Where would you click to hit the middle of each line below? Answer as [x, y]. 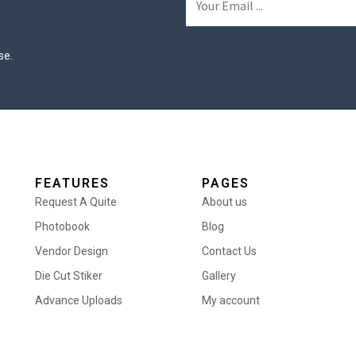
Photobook [62, 226]
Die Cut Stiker [69, 275]
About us [224, 201]
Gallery [219, 275]
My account [231, 300]
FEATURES [72, 183]
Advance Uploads [79, 300]
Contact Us [229, 251]
